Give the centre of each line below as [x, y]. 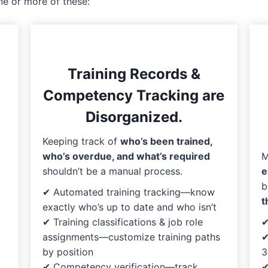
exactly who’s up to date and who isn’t [129, 207]
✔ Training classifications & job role [122, 222]
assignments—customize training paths [131, 237]
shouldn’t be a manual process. [112, 171]
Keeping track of [81, 141]
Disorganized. [134, 117]
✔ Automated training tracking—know [128, 192]
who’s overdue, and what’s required [126, 156]
